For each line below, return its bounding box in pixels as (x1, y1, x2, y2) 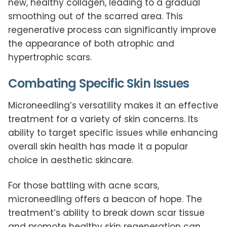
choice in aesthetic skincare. (8, 154, 133, 167)
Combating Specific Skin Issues (8, 75, 189, 92)
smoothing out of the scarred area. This (8, 10, 183, 23)
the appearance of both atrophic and (8, 37, 174, 50)
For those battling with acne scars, (8, 179, 159, 192)
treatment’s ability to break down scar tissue (8, 206, 205, 219)
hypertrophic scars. (8, 51, 92, 64)
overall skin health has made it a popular (8, 140, 188, 153)
